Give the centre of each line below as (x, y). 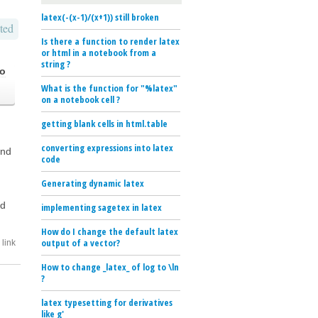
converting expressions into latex (107, 147)
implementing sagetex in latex (102, 207)
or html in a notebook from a (99, 52)
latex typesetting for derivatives (107, 302)
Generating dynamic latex (93, 183)
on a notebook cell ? (81, 99)
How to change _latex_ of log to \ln (110, 267)
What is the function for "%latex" (109, 88)
